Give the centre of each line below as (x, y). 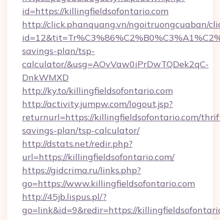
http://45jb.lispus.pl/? (64, 197)
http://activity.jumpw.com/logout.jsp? (97, 104)
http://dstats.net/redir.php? (77, 144)
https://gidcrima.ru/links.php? (82, 170)
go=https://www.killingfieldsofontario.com (109, 183)
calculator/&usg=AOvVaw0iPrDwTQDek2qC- (115, 64)
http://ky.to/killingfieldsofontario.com (97, 91)
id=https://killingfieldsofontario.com (95, 11)
